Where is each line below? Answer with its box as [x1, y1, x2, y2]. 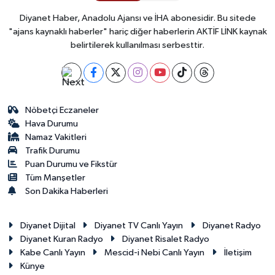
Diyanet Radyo [202, 221, 261, 230]
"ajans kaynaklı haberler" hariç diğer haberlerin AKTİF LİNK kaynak [8, 27, 267, 36]
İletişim [223, 248, 252, 257]
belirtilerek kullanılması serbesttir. [71, 41, 204, 50]
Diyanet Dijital [20, 221, 76, 230]
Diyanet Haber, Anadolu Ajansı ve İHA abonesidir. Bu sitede [19, 14, 256, 23]
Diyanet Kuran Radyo [20, 234, 103, 244]
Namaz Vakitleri [25, 133, 87, 142]
